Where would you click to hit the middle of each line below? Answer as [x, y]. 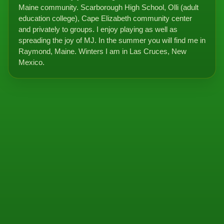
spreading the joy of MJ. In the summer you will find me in [112, 41]
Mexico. [31, 63]
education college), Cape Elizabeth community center [105, 19]
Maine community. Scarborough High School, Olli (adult [108, 8]
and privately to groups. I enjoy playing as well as [98, 30]
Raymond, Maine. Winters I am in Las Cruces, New [102, 52]
